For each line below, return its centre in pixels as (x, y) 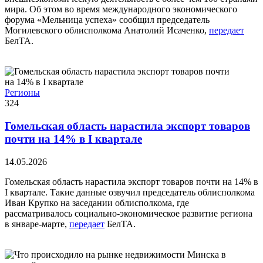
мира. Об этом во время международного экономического (121, 9)
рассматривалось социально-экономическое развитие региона (129, 213)
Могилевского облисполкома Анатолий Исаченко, (107, 31)
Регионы (22, 93)
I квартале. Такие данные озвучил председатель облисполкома (130, 192)
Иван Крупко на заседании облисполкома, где (97, 203)
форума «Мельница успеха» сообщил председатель (107, 20)
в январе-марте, (37, 224)
